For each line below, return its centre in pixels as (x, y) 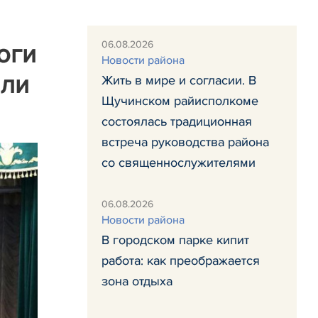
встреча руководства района (185, 142)
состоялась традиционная (177, 121)
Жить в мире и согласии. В (179, 80)
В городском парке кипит (175, 240)
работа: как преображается (181, 261)
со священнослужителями (179, 163)
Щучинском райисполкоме (180, 101)
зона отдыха (137, 281)
